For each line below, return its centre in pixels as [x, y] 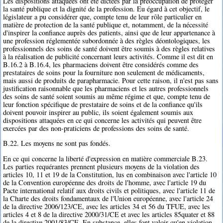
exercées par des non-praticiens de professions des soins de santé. [96, 128]
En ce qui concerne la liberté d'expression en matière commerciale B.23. [106, 158]
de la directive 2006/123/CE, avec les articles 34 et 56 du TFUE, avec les [107, 206]
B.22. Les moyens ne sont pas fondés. [57, 143]
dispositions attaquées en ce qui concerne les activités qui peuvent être [103, 120]
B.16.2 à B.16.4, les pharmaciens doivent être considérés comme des [101, 64]
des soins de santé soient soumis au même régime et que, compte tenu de [107, 96]
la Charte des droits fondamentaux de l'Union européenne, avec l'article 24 [108, 198]
